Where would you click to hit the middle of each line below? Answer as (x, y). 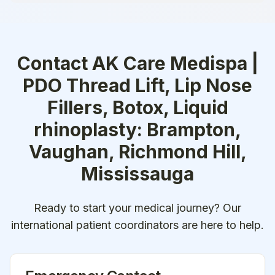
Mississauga (137, 174)
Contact (54, 63)
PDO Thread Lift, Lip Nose (137, 85)
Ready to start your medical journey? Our (137, 208)
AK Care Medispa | (175, 63)
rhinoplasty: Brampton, (137, 130)
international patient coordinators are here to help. (137, 225)
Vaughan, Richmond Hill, (137, 152)
